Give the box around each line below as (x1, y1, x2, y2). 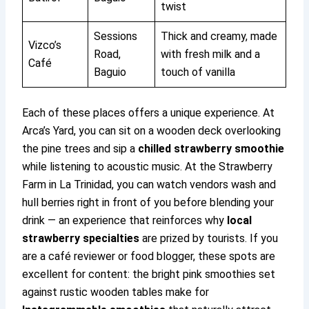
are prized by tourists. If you (139, 232, 279, 246)
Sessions (94, 30, 138, 43)
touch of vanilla (161, 66, 236, 79)
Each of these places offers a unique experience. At (22, 106, 275, 120)
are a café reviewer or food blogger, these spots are (22, 250, 276, 263)
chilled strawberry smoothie (138, 142, 285, 156)
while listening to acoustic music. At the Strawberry (22, 160, 273, 174)
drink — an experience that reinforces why (22, 214, 228, 228)
